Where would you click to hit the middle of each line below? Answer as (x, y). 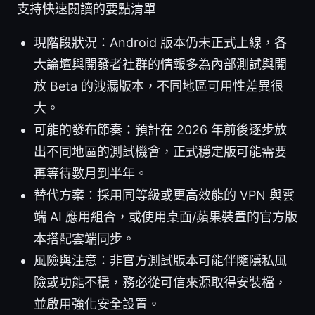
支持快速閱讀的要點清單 (86, 9)
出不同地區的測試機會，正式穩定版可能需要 (160, 152)
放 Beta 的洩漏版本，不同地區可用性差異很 (159, 86)
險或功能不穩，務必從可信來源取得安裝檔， (160, 283)
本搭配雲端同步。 (84, 239)
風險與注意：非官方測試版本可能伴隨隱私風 (160, 261)
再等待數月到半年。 (91, 174)
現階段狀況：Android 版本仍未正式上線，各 (160, 43)
